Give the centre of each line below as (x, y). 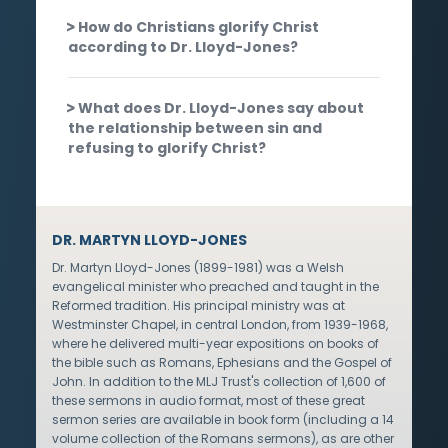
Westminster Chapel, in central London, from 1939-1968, (220, 324)
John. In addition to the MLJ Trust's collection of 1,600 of (219, 381)
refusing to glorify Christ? (167, 147)
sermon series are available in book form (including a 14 (223, 419)
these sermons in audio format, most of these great (208, 400)
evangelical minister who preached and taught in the (215, 286)
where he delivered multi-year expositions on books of (215, 343)
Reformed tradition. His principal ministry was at (198, 305)
